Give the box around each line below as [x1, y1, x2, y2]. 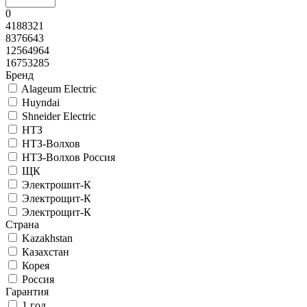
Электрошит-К [22, 179, 91, 191]
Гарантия [5, 286, 49, 298]
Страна [5, 219, 39, 231]
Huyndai [22, 97, 60, 109]
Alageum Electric [21, 83, 97, 95]
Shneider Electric [22, 110, 96, 123]
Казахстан [22, 246, 69, 258]
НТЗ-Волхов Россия [22, 151, 115, 164]
